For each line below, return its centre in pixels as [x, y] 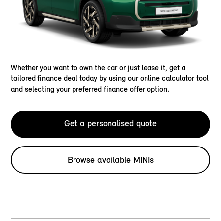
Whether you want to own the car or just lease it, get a [98, 68]
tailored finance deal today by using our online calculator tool [110, 78]
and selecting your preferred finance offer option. [90, 89]
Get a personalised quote [110, 124]
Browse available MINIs [110, 160]
